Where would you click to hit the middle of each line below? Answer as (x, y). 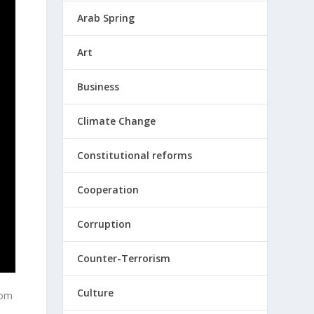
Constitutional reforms (135, 155)
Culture (96, 293)
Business (98, 87)
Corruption (104, 224)
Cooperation (108, 190)
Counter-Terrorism (124, 258)
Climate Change (117, 121)
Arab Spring (106, 18)
